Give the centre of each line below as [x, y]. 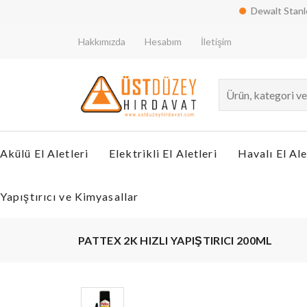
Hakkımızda [102, 41]
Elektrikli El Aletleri [163, 153]
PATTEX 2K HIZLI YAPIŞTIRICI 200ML [175, 240]
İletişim [216, 41]
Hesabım [163, 41]
